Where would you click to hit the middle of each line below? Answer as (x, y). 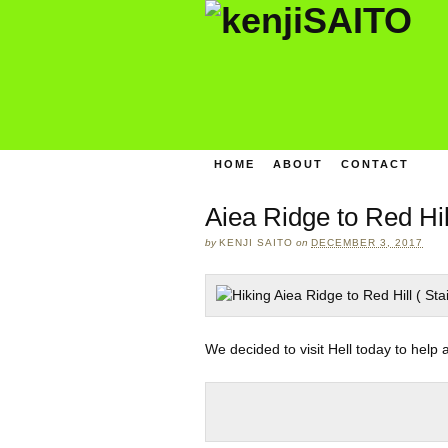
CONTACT (374, 163)
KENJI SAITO (256, 242)
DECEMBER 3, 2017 (367, 242)
